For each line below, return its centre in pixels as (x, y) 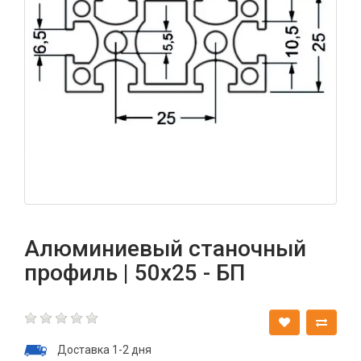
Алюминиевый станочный (165, 249)
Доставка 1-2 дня (104, 350)
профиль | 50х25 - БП (135, 273)
